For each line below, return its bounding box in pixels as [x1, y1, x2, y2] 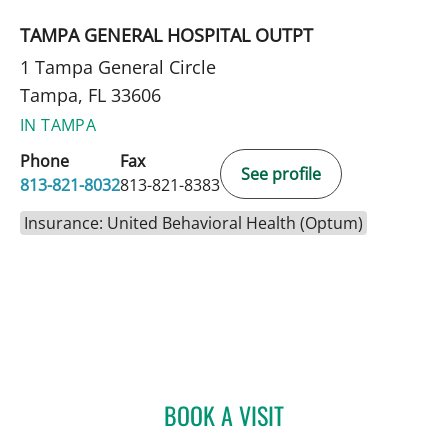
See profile [241, 162, 321, 185]
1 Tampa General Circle [20, 54, 216, 79]
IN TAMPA [20, 113, 97, 136]
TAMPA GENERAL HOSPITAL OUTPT [20, 22, 313, 47]
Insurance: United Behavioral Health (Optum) [24, 211, 363, 234]
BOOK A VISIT [164, 396, 284, 433]
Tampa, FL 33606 [20, 82, 161, 107]
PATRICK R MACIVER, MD [283, 398, 441, 425]
